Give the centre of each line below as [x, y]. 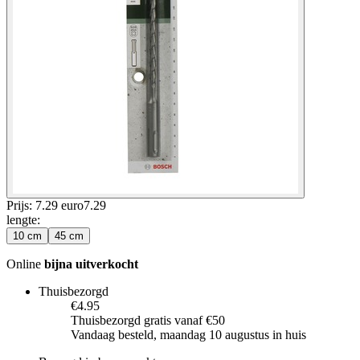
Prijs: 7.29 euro [45, 205]
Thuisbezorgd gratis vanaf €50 [148, 320]
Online [25, 264]
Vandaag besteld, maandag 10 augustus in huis [188, 334]
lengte [22, 219]
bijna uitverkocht [91, 264]
